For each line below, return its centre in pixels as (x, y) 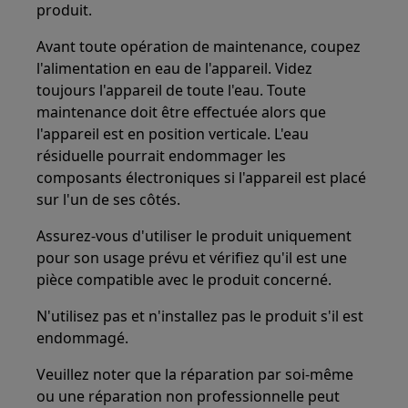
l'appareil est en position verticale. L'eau (173, 134)
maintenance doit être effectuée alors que (182, 112)
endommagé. (83, 338)
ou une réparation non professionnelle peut (189, 396)
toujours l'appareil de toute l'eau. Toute (172, 90)
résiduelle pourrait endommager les (162, 156)
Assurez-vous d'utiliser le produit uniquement (194, 236)
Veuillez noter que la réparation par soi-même (195, 374)
